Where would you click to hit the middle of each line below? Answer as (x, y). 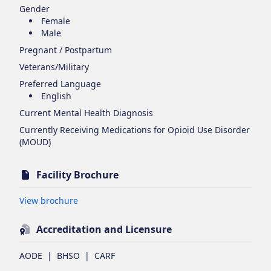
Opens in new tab (113, 200)
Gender (34, 8)
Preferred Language (60, 83)
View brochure (49, 200)
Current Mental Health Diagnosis (86, 113)
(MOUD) (35, 142)
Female (56, 21)
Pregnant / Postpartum (66, 50)
